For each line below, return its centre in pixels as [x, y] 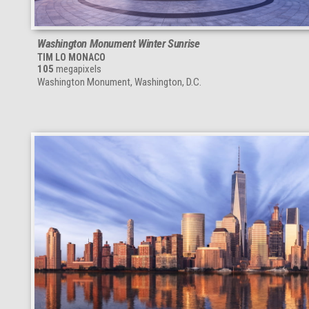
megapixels [78, 69]
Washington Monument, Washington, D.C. [119, 82]
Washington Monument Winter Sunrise [119, 44]
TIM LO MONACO [71, 58]
